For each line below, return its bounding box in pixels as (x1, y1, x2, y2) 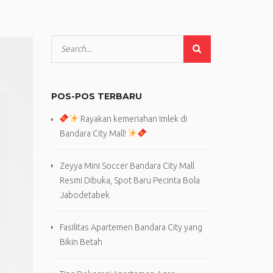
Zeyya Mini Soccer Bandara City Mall (59, 161, 194, 171)
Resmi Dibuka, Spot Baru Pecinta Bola (59, 175, 200, 185)
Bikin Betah (59, 237, 102, 247)
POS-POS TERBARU (51, 91, 142, 102)
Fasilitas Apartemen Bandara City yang (59, 222, 202, 232)
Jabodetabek (59, 190, 110, 200)
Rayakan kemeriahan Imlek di (79, 114, 188, 124)
